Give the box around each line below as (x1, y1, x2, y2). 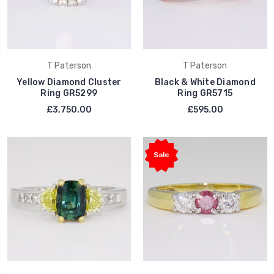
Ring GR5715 (177, 88, 233, 99)
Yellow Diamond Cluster (17, 77, 122, 88)
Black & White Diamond (154, 77, 256, 88)
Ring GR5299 (40, 88, 98, 99)
